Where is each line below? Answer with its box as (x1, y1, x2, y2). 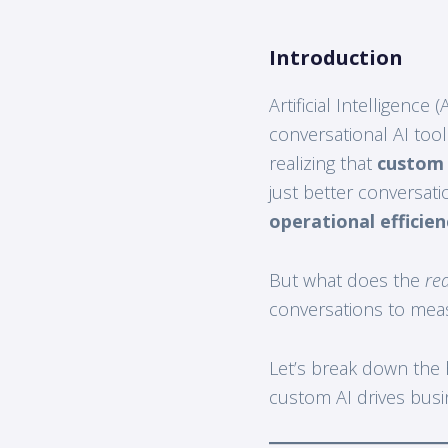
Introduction (268, 43, 403, 71)
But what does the (268, 267, 425, 292)
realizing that (268, 150, 377, 175)
